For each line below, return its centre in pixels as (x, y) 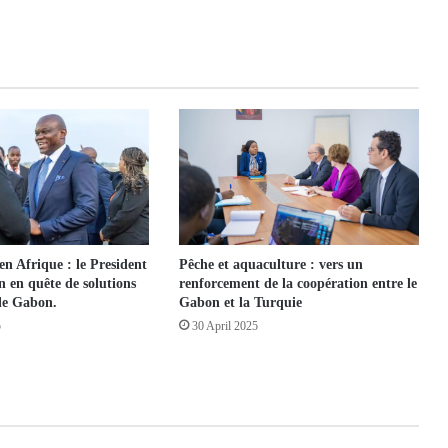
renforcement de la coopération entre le (297, 283)
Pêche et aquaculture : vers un (270, 264)
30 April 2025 (224, 325)
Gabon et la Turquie (240, 302)
